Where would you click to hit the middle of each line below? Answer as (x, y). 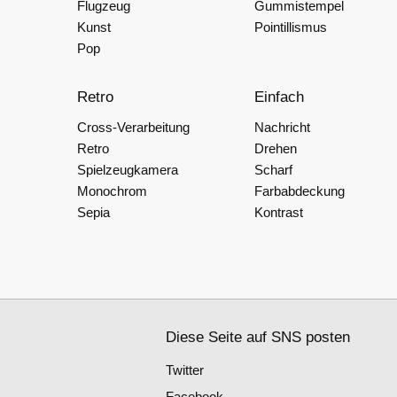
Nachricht (282, 127)
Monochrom (112, 191)
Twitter (185, 370)
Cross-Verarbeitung (133, 127)
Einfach (279, 97)
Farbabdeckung (300, 191)
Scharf (273, 170)
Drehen (276, 148)
